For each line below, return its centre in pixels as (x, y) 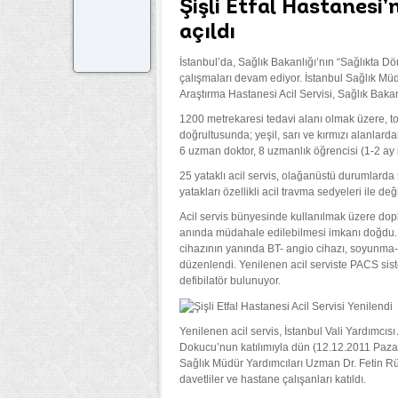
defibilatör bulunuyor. (230, 281)
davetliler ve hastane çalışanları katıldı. (273, 379)
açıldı (207, 33)
